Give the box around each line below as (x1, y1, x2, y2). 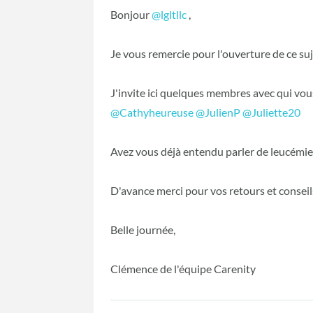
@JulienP (196, 105, 241, 119)
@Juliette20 (242, 105, 301, 119)
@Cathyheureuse (110, 105, 194, 119)
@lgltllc (152, 8, 187, 22)
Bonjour (110, 8, 152, 22)
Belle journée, (110, 223, 176, 237)
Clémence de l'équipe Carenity (110, 262, 261, 276)
